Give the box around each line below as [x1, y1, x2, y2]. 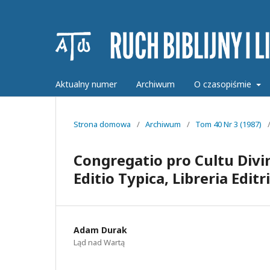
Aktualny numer [55, 78, 117, 90]
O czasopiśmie [194, 78, 254, 90]
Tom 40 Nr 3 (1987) [195, 118, 262, 130]
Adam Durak [74, 224, 127, 236]
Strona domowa [74, 118, 131, 130]
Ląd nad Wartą [74, 236, 125, 248]
